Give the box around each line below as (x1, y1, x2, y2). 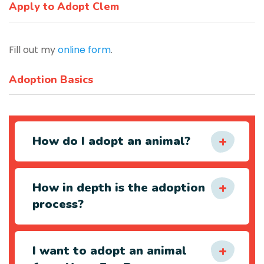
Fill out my (9, 43, 58, 57)
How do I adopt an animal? (32, 133, 190, 149)
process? (32, 196, 84, 212)
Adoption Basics (9, 72, 93, 87)
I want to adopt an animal (32, 243, 187, 259)
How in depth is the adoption (32, 180, 205, 196)
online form (58, 43, 111, 57)
